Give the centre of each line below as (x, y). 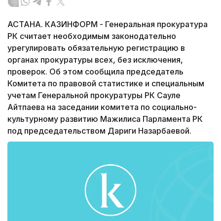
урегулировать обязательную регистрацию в (96, 48)
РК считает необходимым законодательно (92, 36)
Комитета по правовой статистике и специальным (106, 84)
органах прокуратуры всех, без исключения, (95, 60)
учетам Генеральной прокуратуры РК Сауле (94, 95)
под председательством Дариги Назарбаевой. (99, 131)
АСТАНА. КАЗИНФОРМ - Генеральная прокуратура (108, 24)
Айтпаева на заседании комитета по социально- (102, 107)
